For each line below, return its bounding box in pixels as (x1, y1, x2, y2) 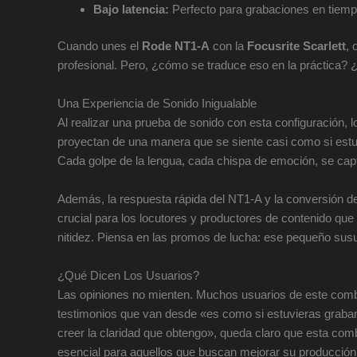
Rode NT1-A (142, 39, 210, 53)
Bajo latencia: (93, 2, 169, 16)
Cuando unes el (57, 39, 142, 53)
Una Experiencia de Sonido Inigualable (57, 96, 257, 111)
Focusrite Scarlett (247, 39, 346, 53)
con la (210, 39, 247, 53)
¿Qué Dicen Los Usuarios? (57, 269, 199, 283)
